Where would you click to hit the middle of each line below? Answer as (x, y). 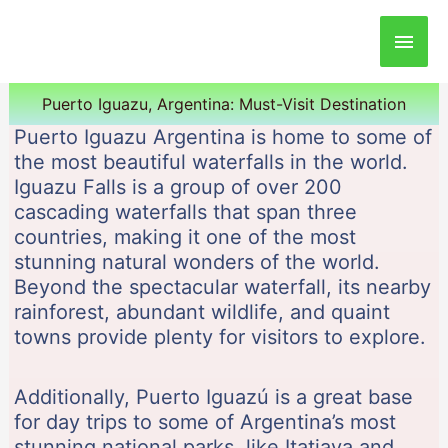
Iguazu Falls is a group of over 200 (177, 186)
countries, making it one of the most (184, 236)
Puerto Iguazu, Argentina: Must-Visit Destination (224, 103)
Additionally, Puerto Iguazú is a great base (213, 396)
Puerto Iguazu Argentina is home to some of (222, 136)
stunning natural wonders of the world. (196, 261)
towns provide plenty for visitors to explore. (219, 336)
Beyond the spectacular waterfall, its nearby (222, 286)
